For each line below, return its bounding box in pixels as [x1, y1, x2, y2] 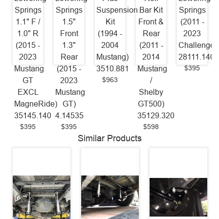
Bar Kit [139, 6, 163, 15]
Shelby [139, 88, 163, 97]
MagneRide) [14, 100, 58, 109]
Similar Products [77, 133, 142, 144]
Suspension [96, 6, 138, 15]
